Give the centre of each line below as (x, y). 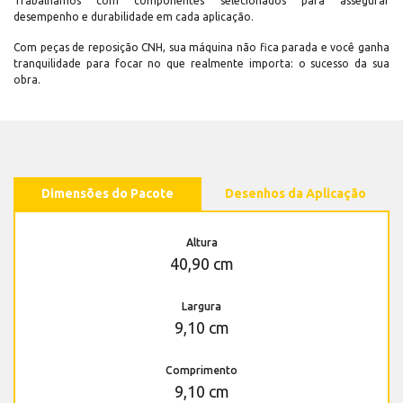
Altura (201, 243)
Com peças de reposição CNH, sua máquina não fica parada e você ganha (201, 48)
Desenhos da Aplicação (296, 194)
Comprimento (201, 371)
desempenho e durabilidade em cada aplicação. (134, 17)
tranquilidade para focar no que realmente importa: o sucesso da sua (201, 64)
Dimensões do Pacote (107, 194)
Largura (201, 307)
